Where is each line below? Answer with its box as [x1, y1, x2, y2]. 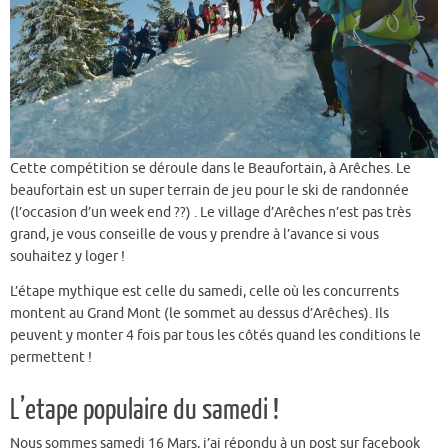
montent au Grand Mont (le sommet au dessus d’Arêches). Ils [10, 305, 389, 323]
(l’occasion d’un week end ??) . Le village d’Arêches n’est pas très [10, 203, 411, 221]
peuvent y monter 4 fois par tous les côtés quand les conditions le [10, 327, 421, 345]
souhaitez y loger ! [10, 247, 125, 265]
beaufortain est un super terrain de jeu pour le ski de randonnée [10, 181, 409, 199]
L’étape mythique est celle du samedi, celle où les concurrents [10, 283, 399, 301]
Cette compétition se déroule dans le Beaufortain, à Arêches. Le [10, 159, 411, 177]
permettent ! [10, 349, 92, 367]
